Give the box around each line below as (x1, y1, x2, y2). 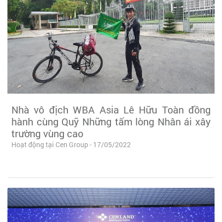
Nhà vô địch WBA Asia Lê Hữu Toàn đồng (11, 103, 211, 116)
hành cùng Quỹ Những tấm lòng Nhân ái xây (11, 114, 211, 128)
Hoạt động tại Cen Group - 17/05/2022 (11, 139, 131, 149)
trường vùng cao (11, 126, 83, 140)
